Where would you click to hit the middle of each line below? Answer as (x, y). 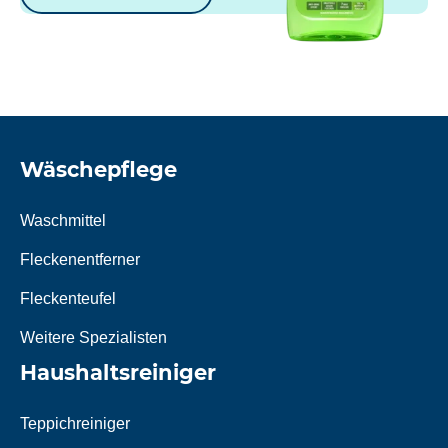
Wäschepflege (98, 170)
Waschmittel (63, 221)
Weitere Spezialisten (93, 338)
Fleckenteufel (68, 299)
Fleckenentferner (80, 260)
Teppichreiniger (75, 424)
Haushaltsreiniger (118, 373)
